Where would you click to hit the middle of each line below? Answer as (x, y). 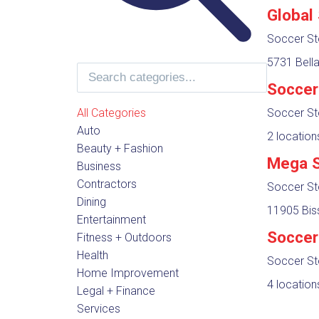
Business (99, 166)
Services (98, 308)
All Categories (111, 113)
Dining (91, 202)
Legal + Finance (116, 291)
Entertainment (111, 219)
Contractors (106, 184)
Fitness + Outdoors (124, 237)
